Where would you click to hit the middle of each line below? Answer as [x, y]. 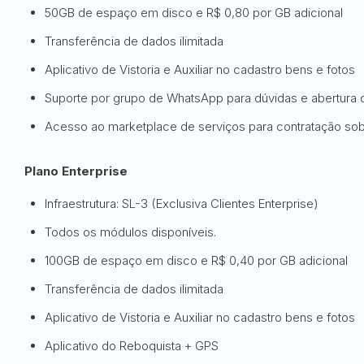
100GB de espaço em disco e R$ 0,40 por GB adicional [196, 260]
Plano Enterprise [76, 171]
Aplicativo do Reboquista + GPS [132, 346]
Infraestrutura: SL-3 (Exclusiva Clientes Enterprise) [182, 204]
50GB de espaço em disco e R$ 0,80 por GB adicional [194, 13]
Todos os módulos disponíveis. [130, 232]
